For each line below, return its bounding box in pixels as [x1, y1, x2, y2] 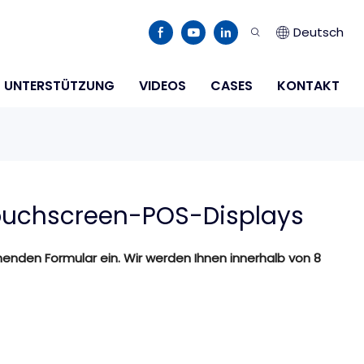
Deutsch [293, 24, 344, 41]
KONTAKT [277, 76, 340, 95]
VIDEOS [139, 76, 186, 95]
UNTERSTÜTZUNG [4, 76, 115, 95]
